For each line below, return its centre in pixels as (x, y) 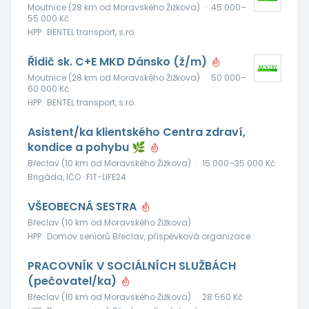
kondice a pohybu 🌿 (88, 147)
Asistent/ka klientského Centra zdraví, (137, 132)
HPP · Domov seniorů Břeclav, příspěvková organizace (139, 236)
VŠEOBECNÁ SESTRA (83, 207)
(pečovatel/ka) (73, 281)
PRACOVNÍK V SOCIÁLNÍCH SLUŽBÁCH (132, 266)
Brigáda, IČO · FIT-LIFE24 (77, 177)
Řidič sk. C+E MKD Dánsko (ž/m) (119, 62)
